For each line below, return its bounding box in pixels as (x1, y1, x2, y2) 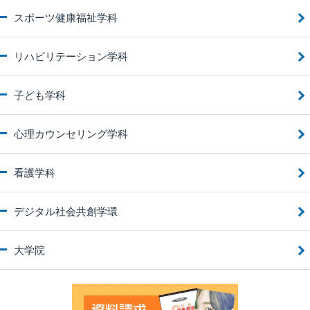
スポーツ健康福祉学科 (14, 12, 118, 24)
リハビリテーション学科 (14, 51, 128, 62)
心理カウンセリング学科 (14, 128, 128, 140)
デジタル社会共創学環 (14, 206, 118, 217)
